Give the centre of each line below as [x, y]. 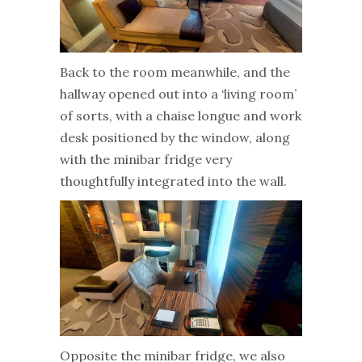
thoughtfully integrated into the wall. [173, 181]
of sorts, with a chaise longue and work [181, 115]
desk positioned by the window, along [175, 137]
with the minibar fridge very [146, 159]
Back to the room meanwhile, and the [175, 72]
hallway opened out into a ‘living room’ [178, 93]
